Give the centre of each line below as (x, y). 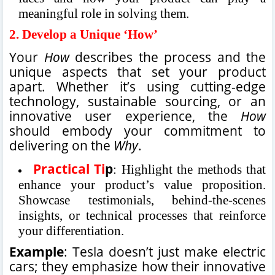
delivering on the (61, 145)
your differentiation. (71, 230)
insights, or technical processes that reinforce (142, 215)
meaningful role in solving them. (104, 13)
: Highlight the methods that (189, 169)
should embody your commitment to (137, 130)
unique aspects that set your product (137, 71)
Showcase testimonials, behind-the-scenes (142, 200)
